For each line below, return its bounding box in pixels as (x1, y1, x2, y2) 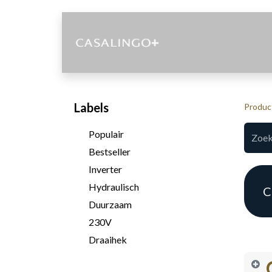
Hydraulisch (89, 181, 139, 192)
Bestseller (89, 146, 131, 157)
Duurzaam (89, 199, 132, 210)
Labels (74, 100, 109, 115)
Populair (89, 128, 124, 140)
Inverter (89, 163, 122, 175)
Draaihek (89, 234, 127, 245)
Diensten (193, 35, 245, 50)
